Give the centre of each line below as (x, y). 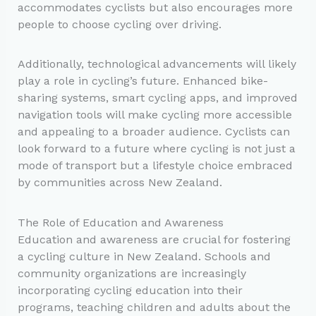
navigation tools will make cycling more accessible (154, 115)
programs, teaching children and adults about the (154, 307)
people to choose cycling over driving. (119, 25)
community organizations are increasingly (132, 273)
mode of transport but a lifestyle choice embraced (155, 166)
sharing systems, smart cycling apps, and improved (157, 98)
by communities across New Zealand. (120, 183)
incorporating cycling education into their (130, 290)
